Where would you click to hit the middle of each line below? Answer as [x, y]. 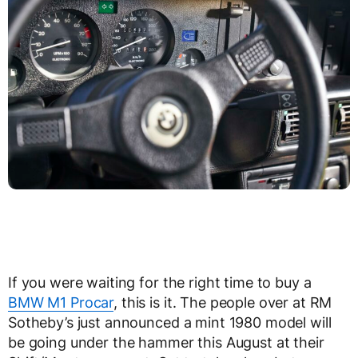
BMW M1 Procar [61, 303]
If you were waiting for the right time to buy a [160, 283]
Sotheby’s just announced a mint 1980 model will [170, 323]
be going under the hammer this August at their [166, 343]
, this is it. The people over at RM [223, 303]
